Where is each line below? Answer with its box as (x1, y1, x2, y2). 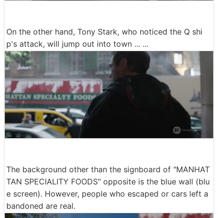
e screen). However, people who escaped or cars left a (6, 189, 208, 199)
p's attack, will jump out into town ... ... (6, 38, 148, 49)
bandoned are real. (6, 201, 75, 211)
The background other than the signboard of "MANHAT (6, 164, 210, 175)
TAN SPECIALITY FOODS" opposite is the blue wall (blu (6, 177, 210, 187)
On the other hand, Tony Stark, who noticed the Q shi (6, 26, 202, 36)
